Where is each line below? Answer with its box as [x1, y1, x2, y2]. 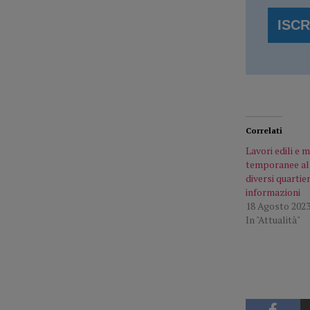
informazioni [245, 185, 300, 199]
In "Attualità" [245, 212, 300, 226]
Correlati [245, 125, 282, 136]
